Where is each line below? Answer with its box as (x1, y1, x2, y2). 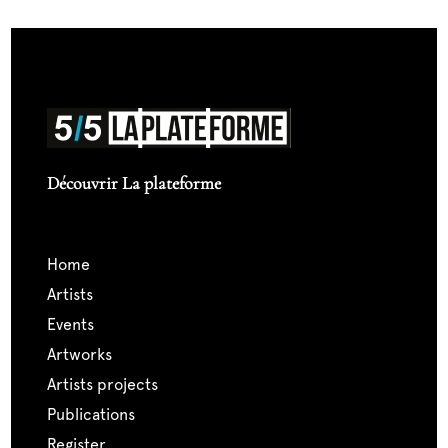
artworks (55, 345, 112, 365)
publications (55, 405, 135, 425)
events (55, 315, 94, 335)
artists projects (55, 375, 158, 395)
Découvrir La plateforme (46, 172, 221, 195)
